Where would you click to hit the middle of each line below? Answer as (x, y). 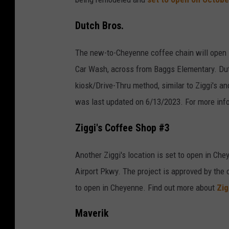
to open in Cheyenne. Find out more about (146, 187)
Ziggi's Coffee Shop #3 (122, 128)
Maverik (93, 214)
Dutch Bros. (99, 26)
